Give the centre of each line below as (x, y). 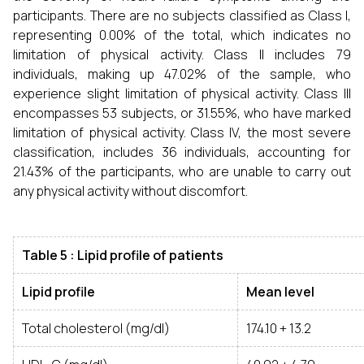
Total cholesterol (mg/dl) (96, 328)
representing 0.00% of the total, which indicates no (182, 35)
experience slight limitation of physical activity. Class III (182, 93)
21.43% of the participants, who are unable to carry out (182, 171)
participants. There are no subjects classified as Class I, (182, 15)
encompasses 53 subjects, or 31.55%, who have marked (182, 113)
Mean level (280, 292)
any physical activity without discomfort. (130, 191)
